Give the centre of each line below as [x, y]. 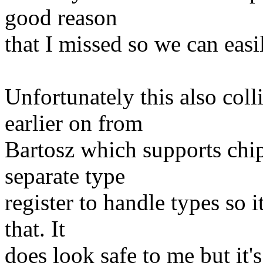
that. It [35, 229]
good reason [61, 18]
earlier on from [74, 123]
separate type [65, 176]
